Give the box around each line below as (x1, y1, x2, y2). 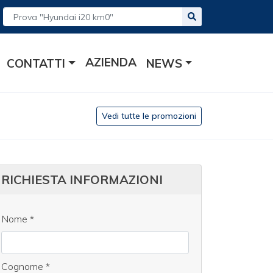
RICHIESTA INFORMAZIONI (1, 172, 163, 188)
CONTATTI (7, 55, 66, 71)
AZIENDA (85, 55, 136, 70)
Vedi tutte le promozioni (102, 110, 196, 122)
